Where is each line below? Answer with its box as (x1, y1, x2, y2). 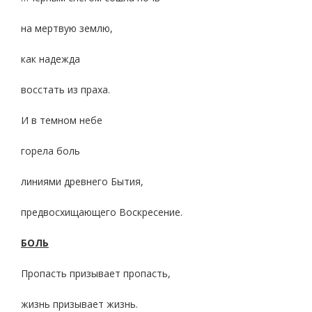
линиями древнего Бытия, (21, 175, 143, 188)
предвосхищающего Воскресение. (21, 205, 182, 219)
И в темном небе (21, 114, 102, 127)
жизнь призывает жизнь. (21, 297, 138, 311)
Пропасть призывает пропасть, (21, 267, 171, 280)
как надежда (21, 52, 80, 65)
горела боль (21, 144, 80, 157)
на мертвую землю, (21, 22, 113, 35)
